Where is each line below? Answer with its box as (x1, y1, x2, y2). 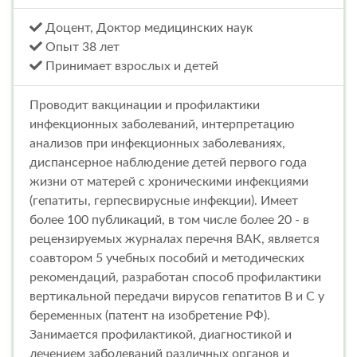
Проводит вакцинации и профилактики (29, 99, 260, 112)
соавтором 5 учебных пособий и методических (29, 252, 304, 265)
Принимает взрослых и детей (42, 60, 218, 73)
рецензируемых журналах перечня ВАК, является (29, 233, 320, 246)
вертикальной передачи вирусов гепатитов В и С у (29, 290, 324, 304)
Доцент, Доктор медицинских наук (42, 22, 253, 35)
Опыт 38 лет (42, 41, 120, 54)
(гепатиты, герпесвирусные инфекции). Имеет (29, 194, 298, 208)
